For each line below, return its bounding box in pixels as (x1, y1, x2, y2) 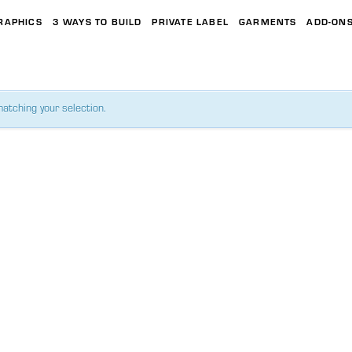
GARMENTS (238, 14, 297, 27)
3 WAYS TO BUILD (52, 14, 142, 27)
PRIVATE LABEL (152, 14, 229, 27)
